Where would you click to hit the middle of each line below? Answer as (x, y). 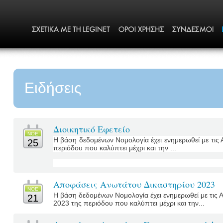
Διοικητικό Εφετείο (92, 129)
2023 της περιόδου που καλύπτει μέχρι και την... (129, 203)
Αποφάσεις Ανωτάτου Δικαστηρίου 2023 (134, 184)
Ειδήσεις (53, 88)
